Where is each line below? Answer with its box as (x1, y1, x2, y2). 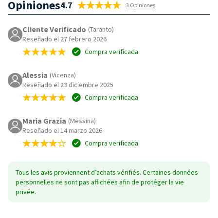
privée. (16, 187, 36, 196)
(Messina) (68, 116, 96, 125)
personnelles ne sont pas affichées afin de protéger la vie (16, 177, 184, 186)
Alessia (22, 70, 48, 80)
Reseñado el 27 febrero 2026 (22, 34, 107, 43)
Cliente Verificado (22, 24, 86, 34)
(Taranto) (88, 24, 114, 34)
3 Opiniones (126, 1, 155, 9)
